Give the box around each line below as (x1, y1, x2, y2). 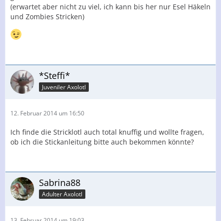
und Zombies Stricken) (10, 12, 84, 21)
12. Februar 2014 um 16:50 (10, 109, 84, 117)
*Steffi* (39, 70, 70, 81)
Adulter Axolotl (42, 189, 82, 198)
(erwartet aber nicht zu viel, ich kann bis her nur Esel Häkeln (10, 2, 211, 11)
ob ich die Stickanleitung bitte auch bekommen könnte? (10, 137, 194, 147)
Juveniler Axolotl (42, 82, 86, 91)
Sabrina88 (39, 177, 80, 188)
